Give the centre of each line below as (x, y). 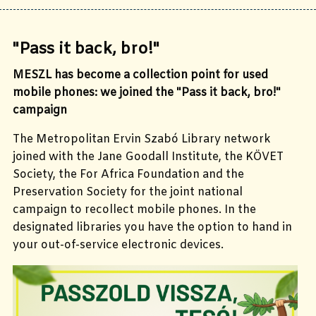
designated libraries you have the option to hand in (152, 228)
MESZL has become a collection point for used (140, 75)
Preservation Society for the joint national (128, 193)
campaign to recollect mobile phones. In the (134, 210)
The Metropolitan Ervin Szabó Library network (142, 140)
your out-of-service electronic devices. (118, 245)
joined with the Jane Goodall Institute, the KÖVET (148, 157)
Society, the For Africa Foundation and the (128, 175)
